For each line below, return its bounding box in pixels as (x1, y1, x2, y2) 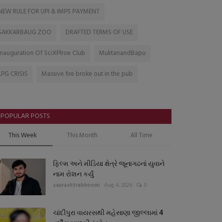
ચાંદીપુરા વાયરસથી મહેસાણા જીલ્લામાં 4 (53, 209, 163, 217)
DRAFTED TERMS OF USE (65, 27, 133, 38)
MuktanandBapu (99, 48, 146, 59)
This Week (8, 130, 37, 141)
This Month (66, 130, 98, 141)
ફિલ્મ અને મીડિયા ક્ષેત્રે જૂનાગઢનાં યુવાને (53, 160, 165, 168)
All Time (130, 130, 153, 141)
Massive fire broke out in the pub (42, 69, 133, 80)
